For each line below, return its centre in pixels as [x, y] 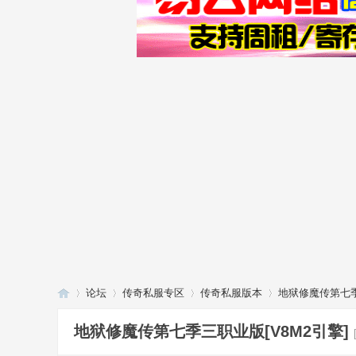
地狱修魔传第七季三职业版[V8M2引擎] [211, 331]
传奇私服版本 [231, 293]
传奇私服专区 [153, 293]
